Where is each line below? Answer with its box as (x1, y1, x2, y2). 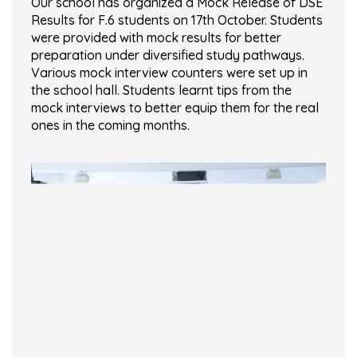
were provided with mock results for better (31, 29, 281, 46)
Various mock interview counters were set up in (31, 65, 308, 81)
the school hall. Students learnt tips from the (31, 82, 292, 99)
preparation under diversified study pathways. (31, 47, 304, 64)
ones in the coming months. (31, 117, 190, 134)
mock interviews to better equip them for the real (31, 100, 319, 116)
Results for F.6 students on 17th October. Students (31, 12, 323, 29)
